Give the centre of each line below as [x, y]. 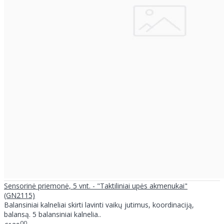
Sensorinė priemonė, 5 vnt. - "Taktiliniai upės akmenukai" [96, 186]
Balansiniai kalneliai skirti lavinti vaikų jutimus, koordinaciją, [99, 205]
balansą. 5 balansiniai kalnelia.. [52, 214]
